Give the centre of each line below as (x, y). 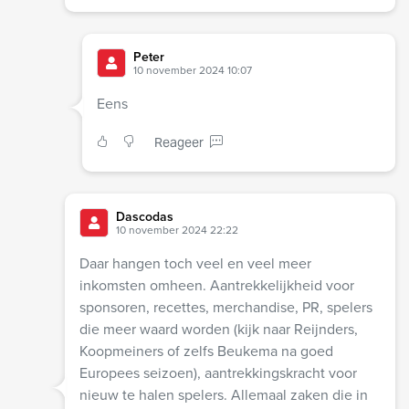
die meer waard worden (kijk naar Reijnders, (218, 329)
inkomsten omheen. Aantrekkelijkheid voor (216, 285)
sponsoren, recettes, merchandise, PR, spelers (225, 307)
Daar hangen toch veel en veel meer (195, 263)
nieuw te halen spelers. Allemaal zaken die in (223, 395)
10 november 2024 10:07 (192, 70)
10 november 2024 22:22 (177, 230)
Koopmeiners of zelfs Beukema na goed (206, 351)
